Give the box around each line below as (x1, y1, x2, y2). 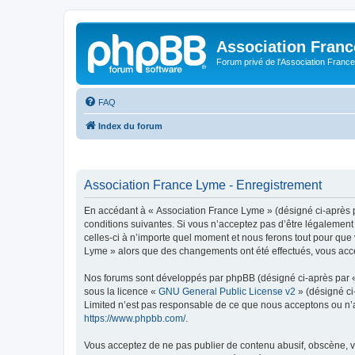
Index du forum (98, 120, 162, 131)
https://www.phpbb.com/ (84, 313, 185, 324)
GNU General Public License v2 (158, 286, 296, 297)
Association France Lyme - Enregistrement (84, 178, 322, 192)
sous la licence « (84, 286, 158, 297)
